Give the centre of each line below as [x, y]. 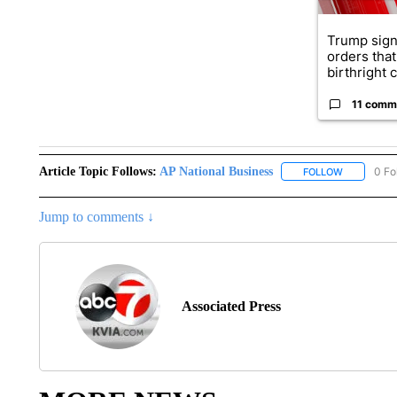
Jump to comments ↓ [96, 216]
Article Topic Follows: [97, 171]
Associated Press [231, 306]
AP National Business [216, 171]
